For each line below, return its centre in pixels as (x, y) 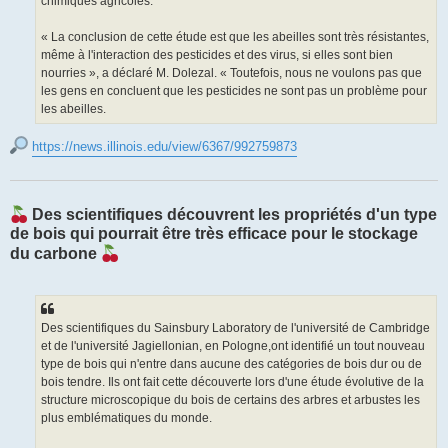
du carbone (55, 254)
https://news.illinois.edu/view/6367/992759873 (164, 147)
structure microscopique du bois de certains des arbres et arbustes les (230, 399)
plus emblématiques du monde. (127, 417)
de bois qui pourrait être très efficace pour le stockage (214, 234)
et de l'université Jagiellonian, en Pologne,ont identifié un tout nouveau (233, 345)
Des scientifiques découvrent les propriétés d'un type (232, 215)
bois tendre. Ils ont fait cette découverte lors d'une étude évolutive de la (232, 381)
